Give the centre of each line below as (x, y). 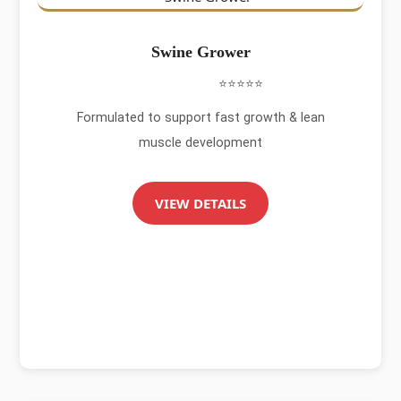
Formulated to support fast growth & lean (200, 117)
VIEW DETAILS (200, 203)
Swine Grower (200, 52)
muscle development (200, 142)
